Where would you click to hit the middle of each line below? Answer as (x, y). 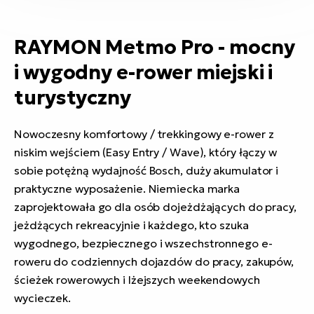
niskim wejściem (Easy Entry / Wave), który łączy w (145, 152)
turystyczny (73, 98)
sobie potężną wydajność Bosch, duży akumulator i (146, 171)
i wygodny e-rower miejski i (144, 73)
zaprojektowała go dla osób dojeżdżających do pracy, (155, 207)
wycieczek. (43, 298)
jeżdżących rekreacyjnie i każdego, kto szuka (131, 225)
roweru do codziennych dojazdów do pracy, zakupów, (154, 262)
